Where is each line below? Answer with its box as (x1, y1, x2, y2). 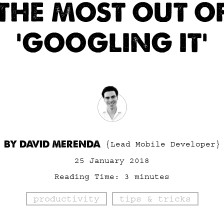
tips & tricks (119, 194, 191, 203)
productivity (33, 194, 99, 203)
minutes (134, 172, 169, 181)
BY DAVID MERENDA (3, 138, 100, 150)
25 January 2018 (74, 156, 149, 165)
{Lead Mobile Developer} (105, 139, 220, 148)
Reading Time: (54, 172, 119, 181)
